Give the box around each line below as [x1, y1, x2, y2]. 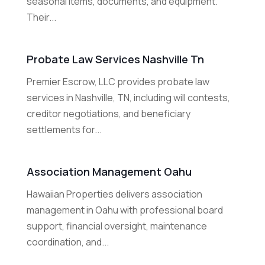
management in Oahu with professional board [26, 203, 223, 217]
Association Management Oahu [26, 164, 192, 179]
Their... [26, 11, 56, 24]
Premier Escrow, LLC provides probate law [26, 75, 209, 89]
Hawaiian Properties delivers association [26, 188, 202, 201]
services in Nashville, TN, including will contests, [26, 91, 230, 105]
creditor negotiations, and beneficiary [26, 107, 190, 121]
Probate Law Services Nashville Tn [26, 52, 204, 67]
